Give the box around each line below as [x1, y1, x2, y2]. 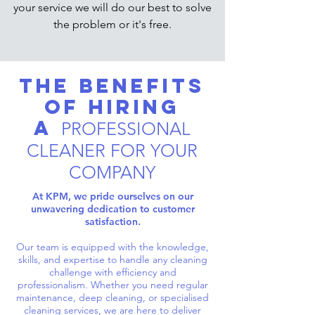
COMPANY [68, 162, 155, 183]
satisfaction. [84, 215, 141, 228]
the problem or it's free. [53, 18, 172, 31]
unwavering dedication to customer [30, 202, 195, 215]
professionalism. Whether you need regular [17, 278, 208, 291]
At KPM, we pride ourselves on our [32, 190, 193, 202]
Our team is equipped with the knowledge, [16, 240, 209, 253]
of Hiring [44, 94, 180, 120]
